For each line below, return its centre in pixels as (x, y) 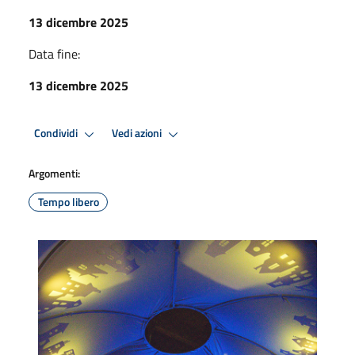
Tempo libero (68, 201)
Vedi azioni (138, 134)
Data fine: (54, 53)
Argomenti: (54, 173)
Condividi (57, 134)
